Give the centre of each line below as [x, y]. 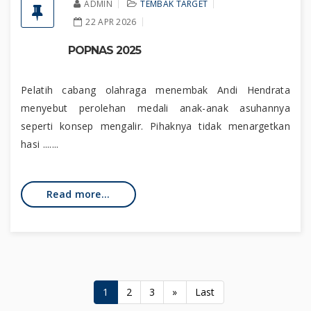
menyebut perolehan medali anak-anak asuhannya [155, 108]
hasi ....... [40, 144]
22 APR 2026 [111, 22]
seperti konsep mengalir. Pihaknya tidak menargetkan [155, 126]
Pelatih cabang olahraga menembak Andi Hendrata [155, 90]
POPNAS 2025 [105, 50]
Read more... [78, 194]
